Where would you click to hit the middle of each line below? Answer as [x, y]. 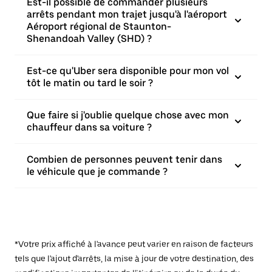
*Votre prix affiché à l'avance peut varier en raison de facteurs [134, 244]
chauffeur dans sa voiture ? [89, 127]
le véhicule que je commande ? [97, 172]
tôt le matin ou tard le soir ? [90, 83]
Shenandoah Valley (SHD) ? [89, 39]
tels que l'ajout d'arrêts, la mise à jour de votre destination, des [134, 259]
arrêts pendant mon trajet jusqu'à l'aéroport [127, 14]
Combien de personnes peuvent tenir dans [124, 159]
